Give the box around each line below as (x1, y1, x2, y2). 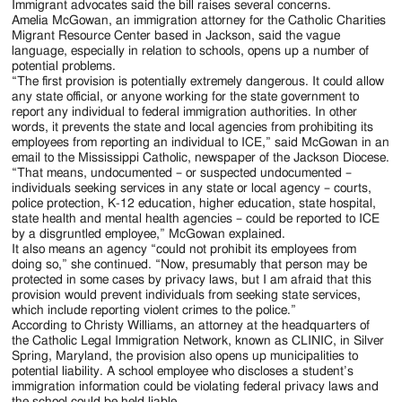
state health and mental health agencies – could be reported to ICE (12, 212, 380, 225)
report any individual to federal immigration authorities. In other (12, 105, 358, 118)
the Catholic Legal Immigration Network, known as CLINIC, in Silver (12, 334, 385, 347)
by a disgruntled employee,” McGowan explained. (12, 227, 286, 240)
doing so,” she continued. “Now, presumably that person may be (12, 258, 368, 271)
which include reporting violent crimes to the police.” (12, 303, 297, 317)
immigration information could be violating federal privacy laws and (12, 380, 380, 393)
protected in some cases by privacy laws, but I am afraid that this (12, 273, 372, 286)
